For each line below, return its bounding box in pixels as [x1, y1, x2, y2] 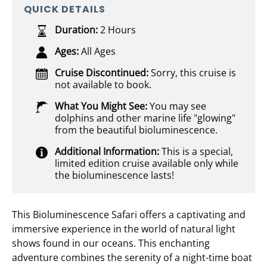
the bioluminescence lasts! [55, 169, 174, 182]
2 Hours [100, 23, 136, 36]
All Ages [81, 45, 116, 58]
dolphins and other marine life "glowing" [55, 111, 235, 125]
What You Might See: [55, 100, 147, 113]
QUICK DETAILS [24, 2, 105, 16]
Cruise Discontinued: [55, 66, 148, 79]
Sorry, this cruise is [148, 66, 236, 79]
